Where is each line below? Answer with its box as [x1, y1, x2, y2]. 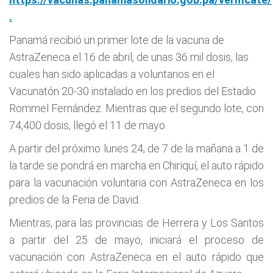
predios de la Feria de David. [9, 193, 140, 206]
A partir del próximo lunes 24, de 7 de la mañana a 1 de [9, 142, 264, 155]
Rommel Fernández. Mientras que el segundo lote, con [9, 102, 264, 115]
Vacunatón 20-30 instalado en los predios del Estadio [9, 85, 256, 97]
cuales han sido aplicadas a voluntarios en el [9, 68, 214, 80]
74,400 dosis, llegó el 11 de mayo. [9, 119, 167, 132]
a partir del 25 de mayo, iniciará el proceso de [9, 233, 264, 246]
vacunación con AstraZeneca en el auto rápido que [9, 250, 264, 263]
